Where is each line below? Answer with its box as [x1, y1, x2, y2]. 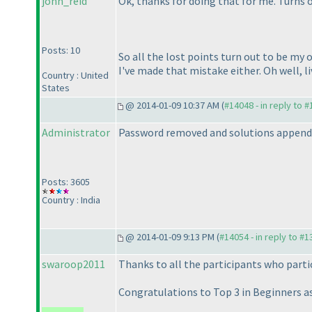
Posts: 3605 [42, 175, 90, 189]
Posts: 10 [42, 44, 80, 57]
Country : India [42, 194, 100, 207]
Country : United [42, 69, 109, 82]
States [42, 81, 70, 95]
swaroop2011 [42, 257, 105, 272]
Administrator [42, 125, 110, 140]
